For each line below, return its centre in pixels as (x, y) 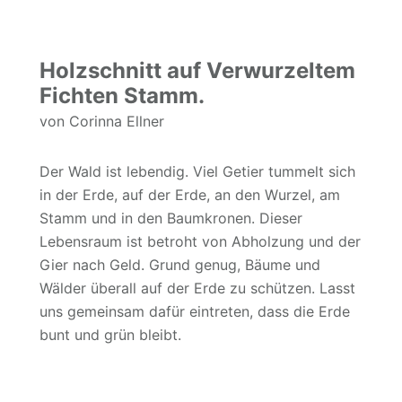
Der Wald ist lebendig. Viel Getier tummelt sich (197, 171)
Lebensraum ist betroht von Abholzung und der (200, 241)
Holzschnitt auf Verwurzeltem (197, 70)
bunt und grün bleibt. (110, 334)
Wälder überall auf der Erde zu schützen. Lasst (197, 288)
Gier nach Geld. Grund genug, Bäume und (180, 264)
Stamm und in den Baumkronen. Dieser (171, 218)
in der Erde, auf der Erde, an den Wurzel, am (190, 194)
